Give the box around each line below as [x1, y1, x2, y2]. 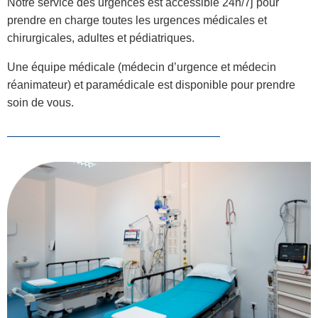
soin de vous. [7, 97, 74, 109]
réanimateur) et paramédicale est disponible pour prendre [7, 79, 295, 91]
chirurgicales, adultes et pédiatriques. [7, 32, 194, 44]
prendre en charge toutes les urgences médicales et [7, 14, 267, 26]
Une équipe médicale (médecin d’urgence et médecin [7, 61, 276, 73]
